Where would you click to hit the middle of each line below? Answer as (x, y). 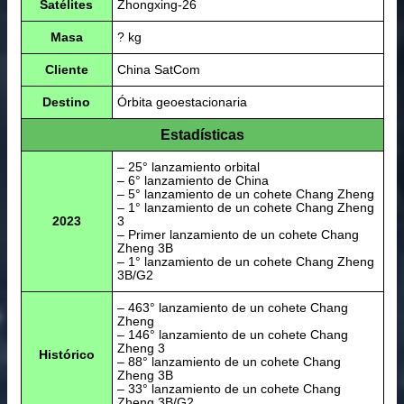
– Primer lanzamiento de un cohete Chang (238, 234)
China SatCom (158, 69)
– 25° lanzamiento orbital (188, 166)
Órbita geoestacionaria (182, 101)
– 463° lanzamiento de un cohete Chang (232, 307)
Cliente (66, 69)
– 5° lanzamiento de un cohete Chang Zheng (245, 193)
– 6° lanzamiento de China (193, 180)
